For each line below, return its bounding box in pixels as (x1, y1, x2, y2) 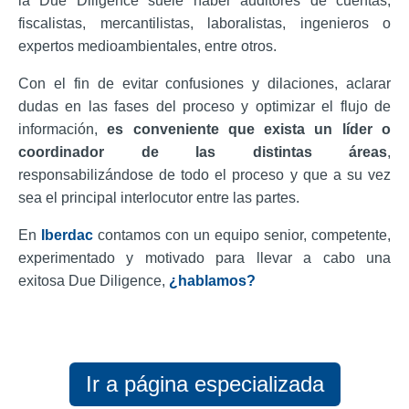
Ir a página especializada (85, 371, 324, 396)
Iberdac (41, 226, 93, 243)
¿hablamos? (169, 272, 256, 288)
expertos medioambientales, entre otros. (18, 37, 277, 54)
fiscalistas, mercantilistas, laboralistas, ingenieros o (18, 15, 391, 31)
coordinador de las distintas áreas (18, 143, 387, 160)
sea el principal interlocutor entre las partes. (18, 189, 299, 205)
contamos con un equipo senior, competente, (98, 226, 391, 243)
